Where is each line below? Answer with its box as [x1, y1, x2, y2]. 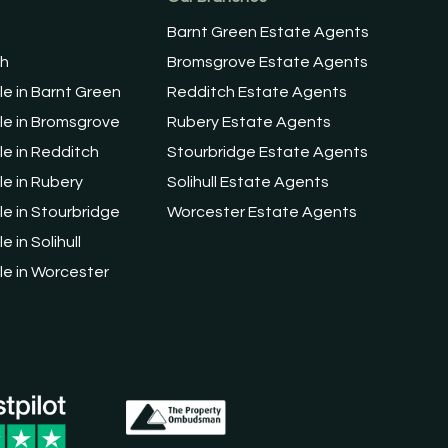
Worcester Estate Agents [167, 204, 358, 220]
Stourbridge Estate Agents [167, 144, 369, 160]
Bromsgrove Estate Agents [167, 54, 369, 70]
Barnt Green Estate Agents [167, 24, 370, 40]
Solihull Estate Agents [167, 174, 330, 190]
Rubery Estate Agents [167, 114, 332, 130]
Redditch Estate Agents [167, 84, 348, 100]
